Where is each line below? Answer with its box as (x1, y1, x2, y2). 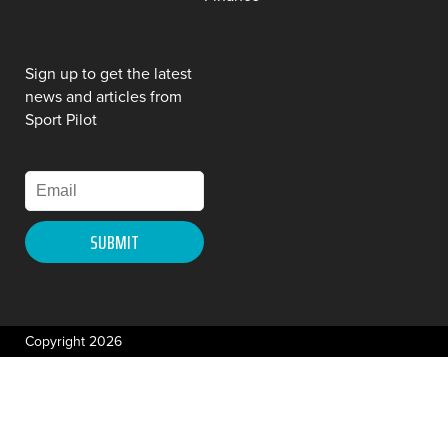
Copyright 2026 (25, 331, 122, 353)
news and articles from (25, 85, 182, 109)
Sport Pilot (25, 108, 97, 132)
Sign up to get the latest (25, 62, 192, 86)
